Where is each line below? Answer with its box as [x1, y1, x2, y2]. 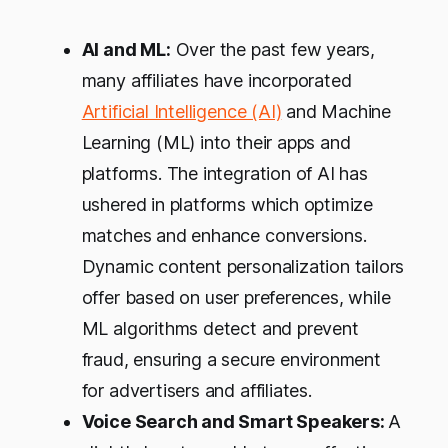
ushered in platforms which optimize [81, 193, 374, 215]
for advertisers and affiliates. [81, 379, 312, 401]
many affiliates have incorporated [81, 69, 352, 91]
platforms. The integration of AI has [81, 162, 368, 184]
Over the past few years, [170, 38, 376, 60]
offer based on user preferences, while [81, 286, 391, 308]
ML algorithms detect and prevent [81, 317, 359, 339]
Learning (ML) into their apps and [81, 131, 351, 153]
